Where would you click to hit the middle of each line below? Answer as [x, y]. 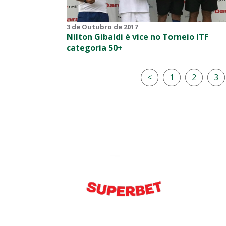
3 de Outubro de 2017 [102, 26]
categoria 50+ [95, 48]
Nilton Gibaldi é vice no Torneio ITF [137, 37]
